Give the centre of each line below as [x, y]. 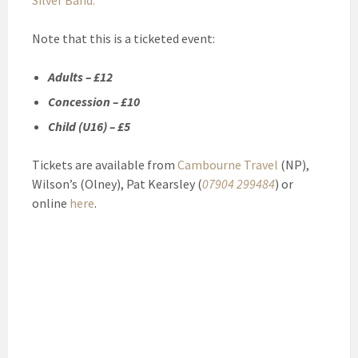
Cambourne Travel [228, 165]
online [51, 203]
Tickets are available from [105, 165]
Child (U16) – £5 [89, 127]
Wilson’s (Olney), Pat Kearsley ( [117, 184]
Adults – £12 [80, 77]
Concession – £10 [94, 102]
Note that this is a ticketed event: [123, 39]
